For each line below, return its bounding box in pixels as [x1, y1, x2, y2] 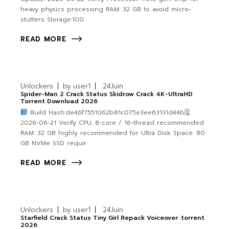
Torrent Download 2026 [20, 97, 98, 106]
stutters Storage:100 [20, 15, 84, 25]
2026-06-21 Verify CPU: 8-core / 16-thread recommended [20, 118, 204, 128]
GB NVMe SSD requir [20, 139, 87, 148]
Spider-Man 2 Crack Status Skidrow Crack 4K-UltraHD [20, 89, 193, 99]
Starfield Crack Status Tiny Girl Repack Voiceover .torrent [20, 213, 205, 223]
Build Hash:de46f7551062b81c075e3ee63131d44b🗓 [27, 108, 190, 118]
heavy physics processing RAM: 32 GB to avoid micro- [20, 5, 192, 14]
